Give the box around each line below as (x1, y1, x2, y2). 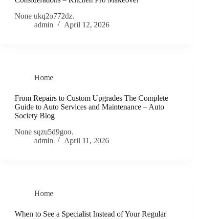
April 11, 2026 (64, 136, 109, 145)
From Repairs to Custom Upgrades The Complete (15, 93, 168, 102)
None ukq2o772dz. (15, 11, 74, 20)
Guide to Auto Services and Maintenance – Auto (15, 102, 164, 111)
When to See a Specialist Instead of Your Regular (15, 209, 166, 218)
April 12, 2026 (64, 20, 109, 29)
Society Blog (15, 111, 55, 120)
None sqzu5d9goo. (15, 127, 73, 136)
